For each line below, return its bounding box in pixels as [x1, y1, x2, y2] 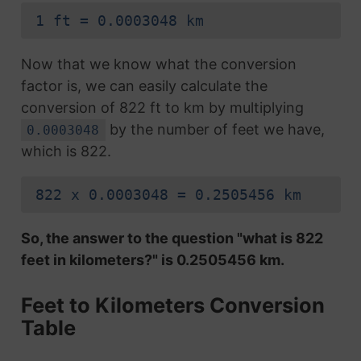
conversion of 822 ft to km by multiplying [20, 99, 304, 117]
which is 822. [20, 143, 111, 160]
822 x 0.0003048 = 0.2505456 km [35, 186, 301, 204]
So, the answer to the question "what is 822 [20, 230, 323, 247]
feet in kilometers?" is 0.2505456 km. [20, 251, 284, 269]
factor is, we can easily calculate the [20, 77, 268, 95]
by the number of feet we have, [106, 121, 326, 139]
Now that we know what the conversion [20, 56, 297, 73]
